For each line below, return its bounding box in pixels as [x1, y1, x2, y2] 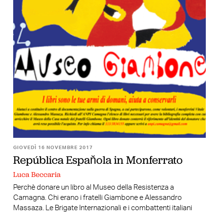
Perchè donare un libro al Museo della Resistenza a [13, 184, 174, 192]
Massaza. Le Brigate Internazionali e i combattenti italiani [13, 204, 192, 212]
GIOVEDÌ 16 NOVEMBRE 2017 [13, 145, 93, 151]
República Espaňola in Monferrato [13, 153, 183, 168]
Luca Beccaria [13, 169, 61, 179]
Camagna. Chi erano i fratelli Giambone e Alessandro [13, 194, 182, 202]
